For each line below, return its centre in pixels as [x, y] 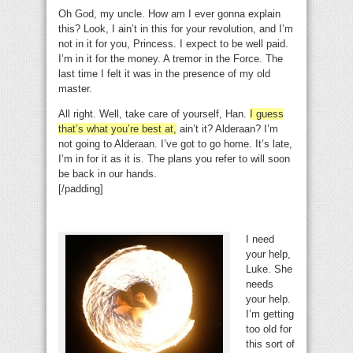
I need [260, 240]
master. [75, 89]
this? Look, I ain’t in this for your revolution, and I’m [176, 29]
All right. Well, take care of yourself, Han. [154, 114]
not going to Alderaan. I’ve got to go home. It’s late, [175, 144]
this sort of [270, 344]
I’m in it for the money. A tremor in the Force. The [171, 59]
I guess [267, 114]
